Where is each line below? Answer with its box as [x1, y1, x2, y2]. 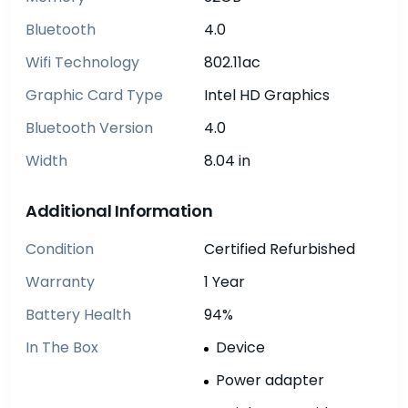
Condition [25, 238, 94, 260]
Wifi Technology [25, 51, 139, 73]
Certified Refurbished [204, 238, 355, 260]
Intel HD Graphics [204, 84, 330, 106]
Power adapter [216, 369, 324, 391]
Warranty [25, 270, 95, 292]
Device [216, 336, 265, 358]
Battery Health [25, 303, 131, 325]
